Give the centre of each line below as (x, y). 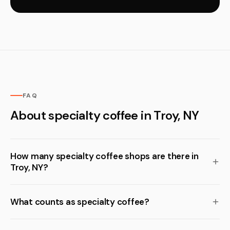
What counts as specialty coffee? (80, 202)
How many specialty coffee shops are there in (104, 156)
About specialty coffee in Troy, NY (105, 115)
